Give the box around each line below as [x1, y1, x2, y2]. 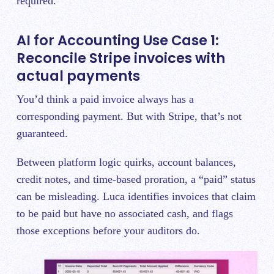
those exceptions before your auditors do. [17, 224, 200, 237]
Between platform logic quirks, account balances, [17, 155, 236, 168]
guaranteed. [17, 127, 68, 139]
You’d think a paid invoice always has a [17, 92, 194, 105]
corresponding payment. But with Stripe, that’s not [17, 109, 242, 122]
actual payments [17, 65, 140, 86]
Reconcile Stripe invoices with [17, 48, 225, 68]
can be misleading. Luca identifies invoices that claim [17, 190, 256, 202]
